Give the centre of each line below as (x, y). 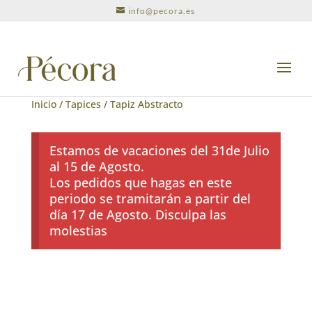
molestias (78, 231)
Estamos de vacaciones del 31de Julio (159, 151)
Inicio (44, 104)
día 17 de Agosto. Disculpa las (138, 215)
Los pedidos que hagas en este (140, 183)
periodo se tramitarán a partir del (150, 199)
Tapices (83, 104)
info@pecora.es (162, 11)
